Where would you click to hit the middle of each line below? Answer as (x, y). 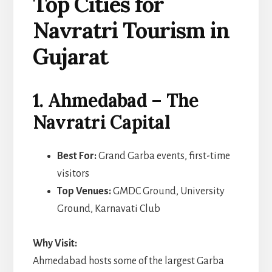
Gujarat (70, 56)
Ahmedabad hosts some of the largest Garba (128, 261)
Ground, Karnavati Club (108, 209)
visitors (73, 173)
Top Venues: (84, 191)
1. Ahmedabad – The (115, 100)
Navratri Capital (101, 122)
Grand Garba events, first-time (163, 156)
